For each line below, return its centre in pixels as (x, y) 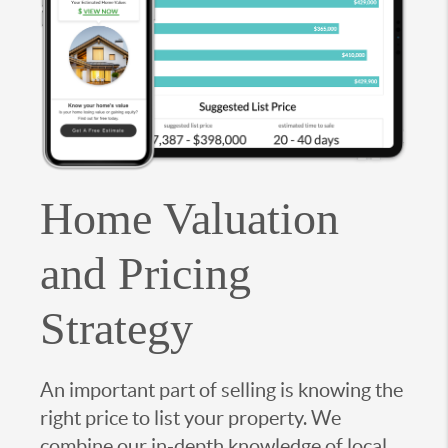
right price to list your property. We (190, 418)
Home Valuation (189, 219)
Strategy (116, 329)
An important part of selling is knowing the (221, 390)
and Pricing (145, 274)
